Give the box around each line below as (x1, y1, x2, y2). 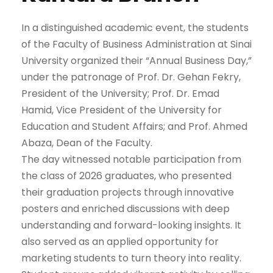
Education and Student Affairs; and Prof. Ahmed (21, 119, 247, 134)
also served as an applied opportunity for (21, 235, 219, 249)
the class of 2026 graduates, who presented (21, 169, 232, 183)
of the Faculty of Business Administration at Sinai (21, 37, 252, 52)
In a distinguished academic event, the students (21, 21, 249, 35)
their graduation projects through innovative (21, 185, 234, 200)
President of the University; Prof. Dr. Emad (21, 87, 219, 101)
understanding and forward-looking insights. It (21, 218, 241, 233)
